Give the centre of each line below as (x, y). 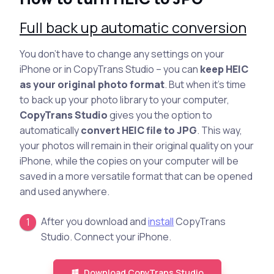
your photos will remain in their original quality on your (137, 145)
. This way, (220, 130)
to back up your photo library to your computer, (124, 99)
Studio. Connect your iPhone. (106, 236)
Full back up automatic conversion (133, 27)
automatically (50, 130)
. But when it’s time (205, 84)
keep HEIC (224, 69)
